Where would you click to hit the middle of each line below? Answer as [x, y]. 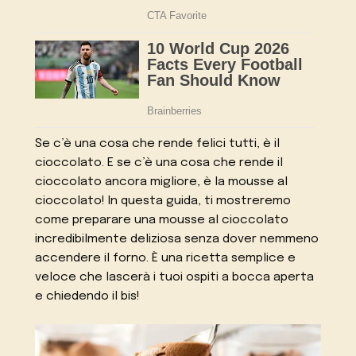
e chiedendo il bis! [88, 296]
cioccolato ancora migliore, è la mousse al [162, 182]
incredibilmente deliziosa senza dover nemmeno [177, 239]
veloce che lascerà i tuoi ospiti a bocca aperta [175, 277]
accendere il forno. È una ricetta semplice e [166, 258]
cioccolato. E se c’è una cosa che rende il [159, 163]
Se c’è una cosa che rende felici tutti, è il [158, 144]
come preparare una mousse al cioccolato [162, 220]
